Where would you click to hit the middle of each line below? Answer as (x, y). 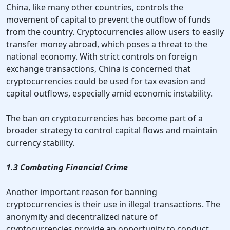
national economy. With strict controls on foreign (102, 57)
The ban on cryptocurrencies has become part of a (104, 118)
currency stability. (40, 143)
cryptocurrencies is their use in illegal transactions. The (113, 205)
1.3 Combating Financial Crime (67, 168)
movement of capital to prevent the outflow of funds (109, 20)
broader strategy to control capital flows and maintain (112, 131)
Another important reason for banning (82, 192)
